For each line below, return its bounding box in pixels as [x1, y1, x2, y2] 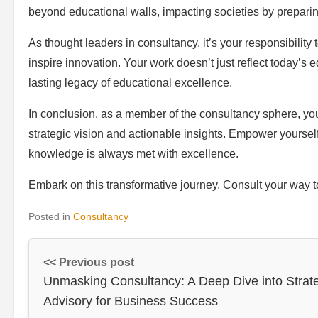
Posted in [28, 211, 73, 223]
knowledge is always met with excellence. [28, 148, 238, 160]
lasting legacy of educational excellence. [28, 77, 232, 89]
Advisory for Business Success [43, 294, 218, 309]
